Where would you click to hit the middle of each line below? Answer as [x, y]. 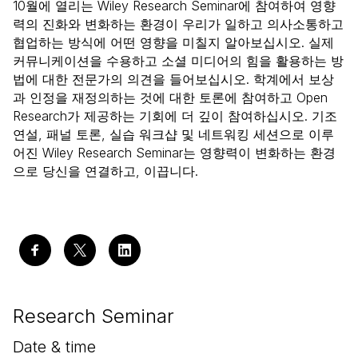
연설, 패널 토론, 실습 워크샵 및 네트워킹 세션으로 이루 [173, 134]
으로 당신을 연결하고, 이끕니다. [105, 171]
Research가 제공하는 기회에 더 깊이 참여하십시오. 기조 [175, 116]
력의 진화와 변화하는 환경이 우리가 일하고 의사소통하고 [178, 24]
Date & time [54, 347]
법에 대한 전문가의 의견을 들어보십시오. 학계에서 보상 [173, 79]
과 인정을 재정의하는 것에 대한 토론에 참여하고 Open [170, 97]
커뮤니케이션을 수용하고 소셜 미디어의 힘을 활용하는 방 [178, 61]
